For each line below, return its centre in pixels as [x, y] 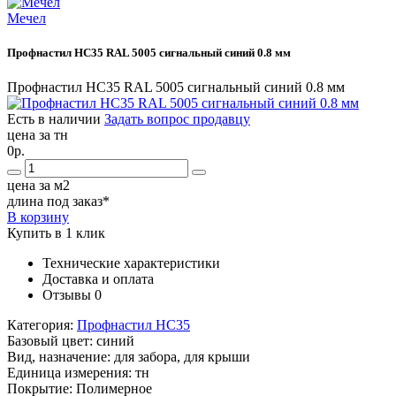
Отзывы [67, 295]
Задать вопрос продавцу [177, 119]
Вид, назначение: [61, 357]
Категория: [42, 325]
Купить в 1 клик [56, 233]
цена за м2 [38, 186]
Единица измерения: [71, 373]
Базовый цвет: [52, 341]
